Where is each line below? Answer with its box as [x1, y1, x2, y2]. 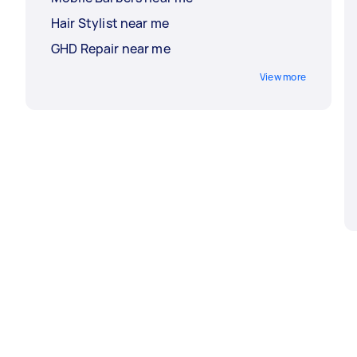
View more [259, 70, 306, 84]
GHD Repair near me [51, 40, 171, 58]
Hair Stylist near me [51, 14, 169, 33]
